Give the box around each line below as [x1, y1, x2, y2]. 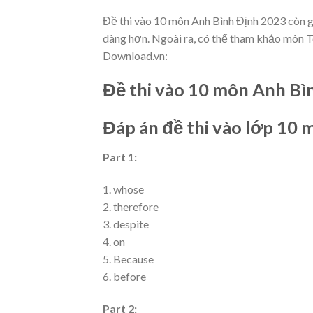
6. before [103, 269, 146, 283]
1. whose [103, 182, 144, 196]
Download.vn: [103, 48, 168, 62]
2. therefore [103, 199, 159, 213]
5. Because [103, 252, 154, 265]
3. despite [103, 217, 149, 231]
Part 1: [103, 150, 137, 164]
